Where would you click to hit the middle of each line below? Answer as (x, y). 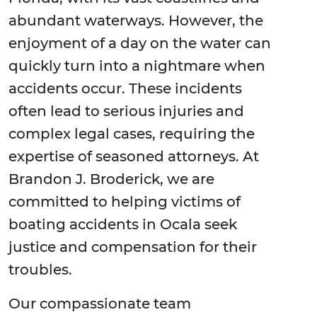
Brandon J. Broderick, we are (111, 179)
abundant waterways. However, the (136, 21)
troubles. (40, 270)
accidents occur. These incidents (125, 89)
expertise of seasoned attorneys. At (134, 157)
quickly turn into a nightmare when (137, 66)
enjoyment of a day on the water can (140, 44)
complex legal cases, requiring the (132, 134)
